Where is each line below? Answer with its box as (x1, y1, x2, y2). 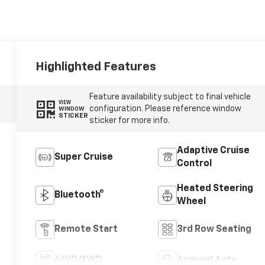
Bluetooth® (54, 190, 105, 201)
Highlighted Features (35, 61, 157, 73)
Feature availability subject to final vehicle (89, 93, 251, 102)
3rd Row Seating (176, 225, 251, 235)
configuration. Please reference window (89, 105, 241, 114)
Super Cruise (54, 153, 114, 163)
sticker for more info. (89, 117, 170, 125)
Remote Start (54, 225, 118, 235)
